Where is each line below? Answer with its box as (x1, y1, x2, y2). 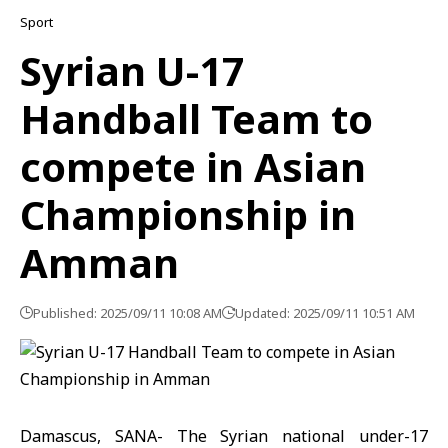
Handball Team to (20, 91, 373, 146)
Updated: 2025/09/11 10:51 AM (235, 304, 415, 322)
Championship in (20, 187, 356, 242)
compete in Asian (20, 139, 366, 194)
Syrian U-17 (20, 43, 245, 98)
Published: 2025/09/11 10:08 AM (33, 304, 222, 322)
